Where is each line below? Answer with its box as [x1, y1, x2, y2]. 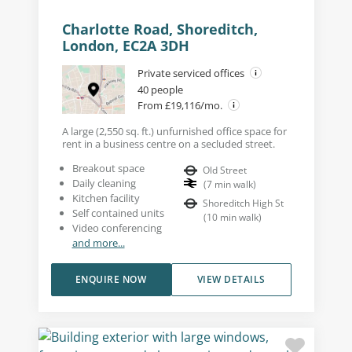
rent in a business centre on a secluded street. [61, 136, 275, 151]
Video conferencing [71, 220, 162, 235]
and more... [71, 235, 125, 250]
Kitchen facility [71, 190, 140, 205]
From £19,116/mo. [137, 97, 225, 112]
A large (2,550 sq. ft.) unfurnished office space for [61, 123, 287, 138]
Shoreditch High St [203, 196, 284, 210]
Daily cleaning [71, 175, 136, 190]
